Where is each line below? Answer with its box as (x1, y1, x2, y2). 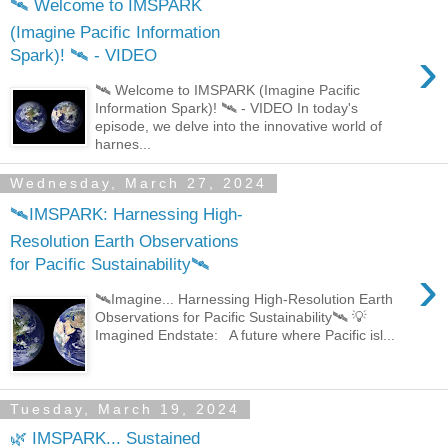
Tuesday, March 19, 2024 (10, 401, 240, 418)
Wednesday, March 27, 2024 (10, 175, 267, 192)
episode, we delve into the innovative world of (95, 117, 383, 134)
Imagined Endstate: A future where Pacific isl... (95, 327, 396, 343)
